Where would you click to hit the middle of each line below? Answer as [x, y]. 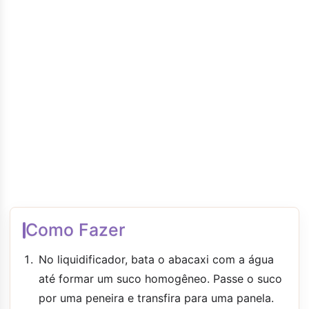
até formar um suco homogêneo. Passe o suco [160, 279]
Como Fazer [76, 230]
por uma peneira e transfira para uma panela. [156, 298]
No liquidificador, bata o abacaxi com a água [156, 259]
